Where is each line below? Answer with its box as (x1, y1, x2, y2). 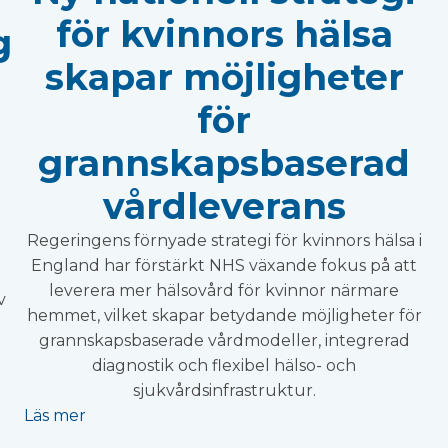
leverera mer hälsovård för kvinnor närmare (49, 281, 399, 301)
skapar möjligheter (44, 55, 404, 100)
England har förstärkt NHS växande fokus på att (31, 256, 417, 276)
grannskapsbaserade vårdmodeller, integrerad (38, 331, 410, 351)
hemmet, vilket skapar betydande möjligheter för (26, 306, 422, 326)
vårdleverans (102, 184, 346, 229)
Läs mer (24, 406, 86, 426)
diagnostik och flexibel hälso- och (92, 356, 356, 376)
